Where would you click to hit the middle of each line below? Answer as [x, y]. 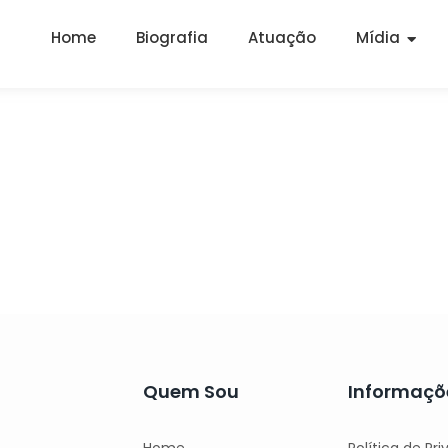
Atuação [281, 37]
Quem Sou [190, 391]
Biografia [171, 37]
